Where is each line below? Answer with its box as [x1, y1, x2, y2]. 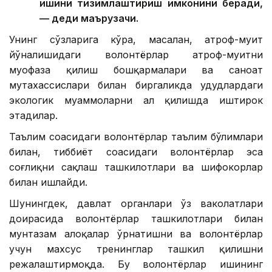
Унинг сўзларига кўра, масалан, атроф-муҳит [9, 33, 263, 46]
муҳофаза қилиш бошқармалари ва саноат [9, 64, 263, 76]
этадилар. [9, 109, 58, 122]
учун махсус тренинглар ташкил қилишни [9, 243, 263, 256]
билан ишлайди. [9, 176, 87, 189]
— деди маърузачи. [39, 12, 138, 25]
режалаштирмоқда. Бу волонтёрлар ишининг [9, 258, 263, 271]
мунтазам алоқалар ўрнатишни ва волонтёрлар [9, 228, 263, 240]
